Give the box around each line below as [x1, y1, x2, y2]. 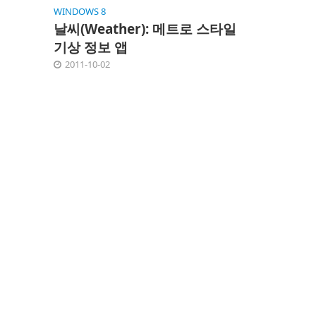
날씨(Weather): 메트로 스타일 [53, 19, 236, 38]
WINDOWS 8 [53, 4, 106, 18]
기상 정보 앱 [53, 37, 128, 56]
